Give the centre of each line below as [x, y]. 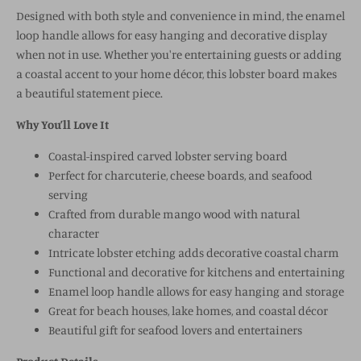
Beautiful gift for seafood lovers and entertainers [175, 330]
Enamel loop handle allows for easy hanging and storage [196, 292]
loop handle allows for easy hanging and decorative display [172, 35]
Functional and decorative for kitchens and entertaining [197, 272]
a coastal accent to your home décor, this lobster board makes [176, 74]
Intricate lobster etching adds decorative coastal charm [194, 253]
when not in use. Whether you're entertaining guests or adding [179, 55]
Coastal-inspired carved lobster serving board [168, 156]
